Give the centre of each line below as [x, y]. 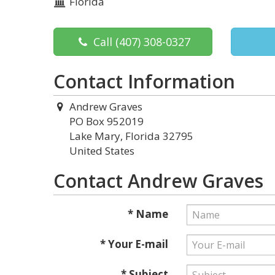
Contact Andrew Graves [158, 181]
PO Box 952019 [107, 121]
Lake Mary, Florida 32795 [131, 136]
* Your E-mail [134, 244]
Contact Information [144, 81]
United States [102, 151]
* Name [148, 214]
